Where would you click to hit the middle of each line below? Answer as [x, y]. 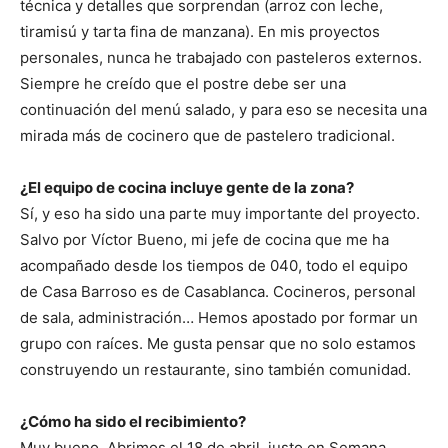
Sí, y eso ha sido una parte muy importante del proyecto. [220, 213]
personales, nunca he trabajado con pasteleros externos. [221, 57]
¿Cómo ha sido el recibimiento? [133, 421]
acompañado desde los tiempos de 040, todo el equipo [214, 265]
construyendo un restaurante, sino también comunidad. [215, 369]
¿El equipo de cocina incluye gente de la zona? [187, 187]
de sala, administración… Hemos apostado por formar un [219, 317]
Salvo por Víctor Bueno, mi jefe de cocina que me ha [204, 239]
